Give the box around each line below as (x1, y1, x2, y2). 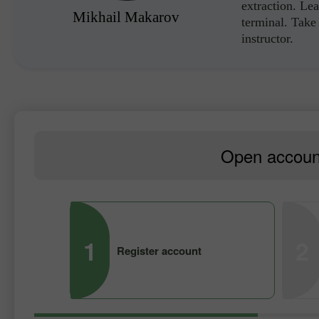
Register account (117, 242, 202, 258)
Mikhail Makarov (73, 9, 179, 26)
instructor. (241, 31, 293, 46)
